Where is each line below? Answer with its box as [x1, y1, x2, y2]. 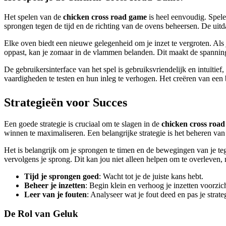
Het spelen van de [4, 12, 63, 21]
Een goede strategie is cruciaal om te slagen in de [4, 119, 161, 128]
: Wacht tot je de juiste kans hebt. [99, 172, 203, 181]
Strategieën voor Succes [4, 95, 127, 109]
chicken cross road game [63, 12, 147, 21]
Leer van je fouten [24, 190, 87, 199]
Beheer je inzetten [24, 181, 85, 190]
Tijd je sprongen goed [24, 172, 99, 181]
